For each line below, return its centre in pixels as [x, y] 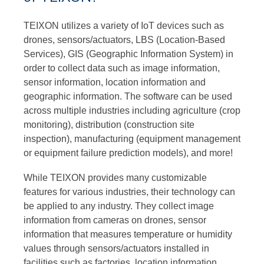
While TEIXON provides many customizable [115, 177]
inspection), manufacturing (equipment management [132, 138]
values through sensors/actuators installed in [116, 248]
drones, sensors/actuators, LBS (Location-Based [124, 39]
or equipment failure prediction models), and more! [128, 153]
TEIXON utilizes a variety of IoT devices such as [124, 25]
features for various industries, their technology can [129, 192]
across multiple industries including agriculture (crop [132, 110]
